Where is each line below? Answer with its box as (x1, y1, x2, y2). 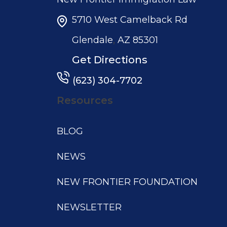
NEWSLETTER (57, 201, 122, 213)
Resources (57, 94, 113, 106)
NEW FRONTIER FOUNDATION (57, 176, 198, 187)
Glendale (72, 34, 113, 46)
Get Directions (72, 53, 147, 66)
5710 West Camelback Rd (72, 14, 187, 25)
